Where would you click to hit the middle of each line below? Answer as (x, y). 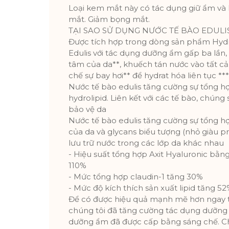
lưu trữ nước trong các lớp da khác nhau (146, 143)
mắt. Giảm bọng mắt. (109, 19)
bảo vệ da (87, 109)
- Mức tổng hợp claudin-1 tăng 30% (136, 177)
